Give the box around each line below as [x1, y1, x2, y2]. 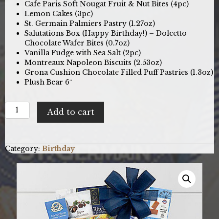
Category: [5, 144, 42, 153]
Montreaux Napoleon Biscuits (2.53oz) [24, 58, 162, 67]
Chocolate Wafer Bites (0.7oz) [24, 38, 130, 47]
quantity [4, 150, 36, 159]
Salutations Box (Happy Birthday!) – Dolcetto [24, 28, 187, 38]
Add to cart [46, 107, 94, 117]
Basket [4, 140, 28, 150]
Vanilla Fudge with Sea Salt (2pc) [24, 48, 141, 57]
